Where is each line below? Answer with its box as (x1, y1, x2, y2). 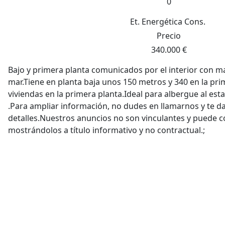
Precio (157, 30, 181, 41)
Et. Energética (130, 16, 182, 27)
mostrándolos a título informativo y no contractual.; (8, 125, 205, 136)
